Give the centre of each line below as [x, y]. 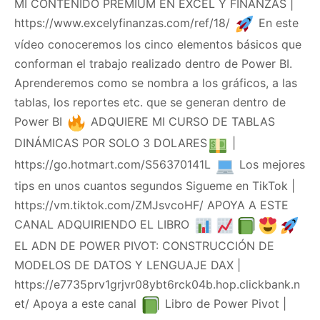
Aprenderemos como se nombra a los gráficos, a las [156, 82]
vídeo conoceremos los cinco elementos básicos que [158, 44]
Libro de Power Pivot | [224, 303]
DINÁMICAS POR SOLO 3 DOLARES [111, 142]
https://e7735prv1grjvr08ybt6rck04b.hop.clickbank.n [157, 284]
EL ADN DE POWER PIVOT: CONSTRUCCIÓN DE [144, 245]
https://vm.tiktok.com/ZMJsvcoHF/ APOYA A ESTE [151, 205]
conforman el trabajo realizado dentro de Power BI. [153, 63]
